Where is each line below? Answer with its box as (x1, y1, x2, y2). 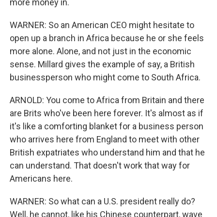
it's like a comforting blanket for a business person (10, 121, 203, 131)
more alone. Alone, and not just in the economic (10, 46, 191, 56)
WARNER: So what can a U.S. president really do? (10, 196, 195, 206)
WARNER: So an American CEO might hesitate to (10, 20, 194, 30)
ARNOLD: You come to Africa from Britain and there (10, 95, 204, 105)
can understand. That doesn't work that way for (10, 160, 190, 170)
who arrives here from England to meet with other (10, 134, 200, 144)
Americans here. (10, 173, 73, 184)
